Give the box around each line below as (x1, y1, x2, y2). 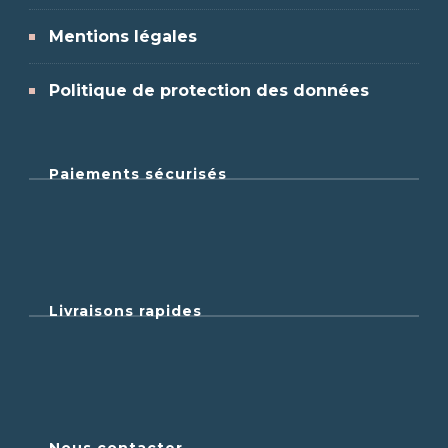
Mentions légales (49, 27, 197, 47)
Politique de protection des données (49, 81, 369, 101)
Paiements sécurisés (49, 165, 227, 184)
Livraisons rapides (49, 302, 202, 321)
